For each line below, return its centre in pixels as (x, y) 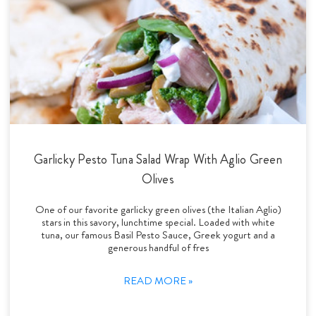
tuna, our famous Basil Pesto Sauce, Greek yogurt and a (158, 235)
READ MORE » (158, 280)
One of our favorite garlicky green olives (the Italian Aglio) (158, 209)
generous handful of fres (158, 247)
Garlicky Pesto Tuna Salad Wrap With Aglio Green (158, 159)
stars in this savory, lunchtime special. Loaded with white (158, 222)
